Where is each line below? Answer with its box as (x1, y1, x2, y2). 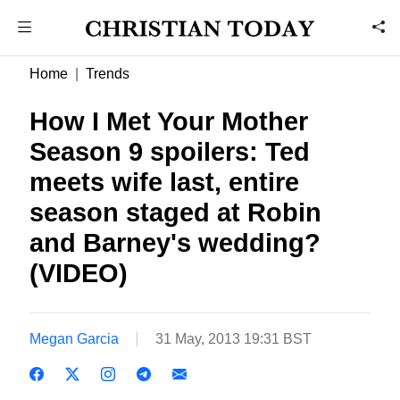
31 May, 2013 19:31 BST (155, 330, 312, 346)
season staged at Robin (29, 198, 322, 227)
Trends (86, 66, 130, 81)
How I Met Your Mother (29, 107, 309, 136)
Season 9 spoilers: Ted (29, 137, 311, 166)
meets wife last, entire (29, 168, 300, 196)
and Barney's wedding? (29, 229, 321, 257)
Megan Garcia (29, 330, 120, 346)
